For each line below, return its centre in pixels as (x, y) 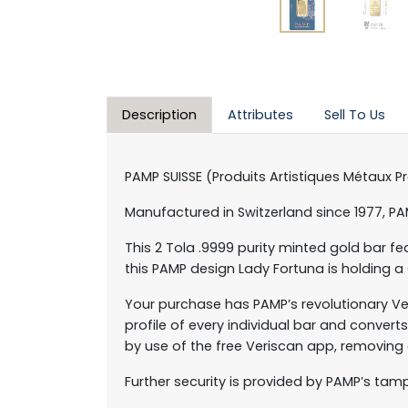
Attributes (260, 115)
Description (159, 115)
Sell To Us (355, 115)
